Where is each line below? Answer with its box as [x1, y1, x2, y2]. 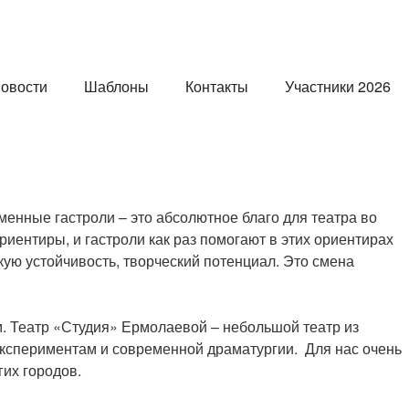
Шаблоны [84, 76, 149, 97]
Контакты [185, 76, 248, 97]
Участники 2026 [285, 76, 391, 97]
